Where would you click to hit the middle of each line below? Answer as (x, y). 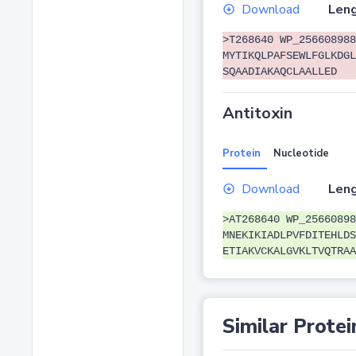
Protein (241, 154)
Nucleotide (301, 154)
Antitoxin (257, 114)
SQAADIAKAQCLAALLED (279, 72)
